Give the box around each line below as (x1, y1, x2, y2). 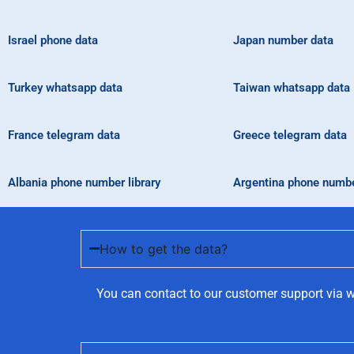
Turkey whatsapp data (8, 81, 122, 96)
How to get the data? (100, 240, 228, 257)
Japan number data (233, 33, 333, 48)
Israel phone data (8, 33, 98, 48)
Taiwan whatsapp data (233, 81, 350, 96)
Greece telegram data (233, 128, 347, 143)
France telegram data (8, 128, 120, 143)
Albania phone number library (8, 175, 160, 190)
